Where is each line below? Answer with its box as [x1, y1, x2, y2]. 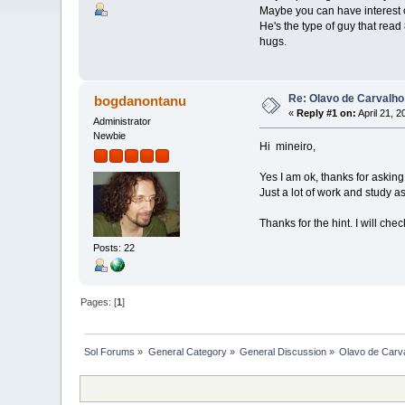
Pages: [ [80, 297, 118, 308]
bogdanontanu [93, 93, 186, 109]
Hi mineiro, [259, 140, 316, 154]
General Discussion [240, 346, 327, 358]
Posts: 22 [93, 242, 136, 254]
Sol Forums [84, 346, 136, 358]
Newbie [93, 130, 127, 142]
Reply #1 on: [297, 108, 357, 119]
